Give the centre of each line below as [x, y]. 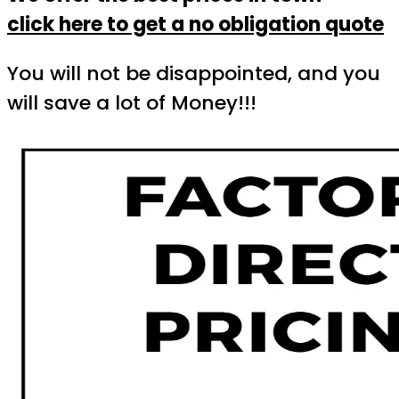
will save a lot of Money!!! [132, 103]
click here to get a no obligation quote [195, 24]
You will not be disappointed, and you [194, 73]
